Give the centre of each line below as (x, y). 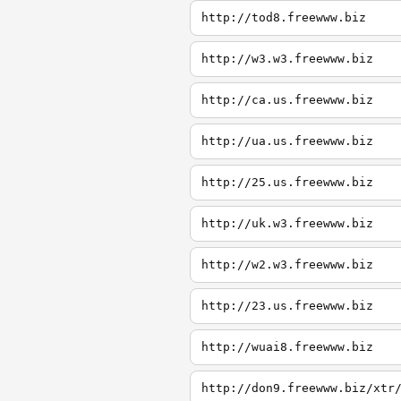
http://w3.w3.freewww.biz (287, 59)
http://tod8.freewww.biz (284, 17)
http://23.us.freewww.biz (287, 306)
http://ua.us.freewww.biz (287, 141)
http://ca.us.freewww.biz (287, 100)
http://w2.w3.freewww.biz (287, 264)
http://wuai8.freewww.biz (287, 347)
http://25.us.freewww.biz (287, 182)
